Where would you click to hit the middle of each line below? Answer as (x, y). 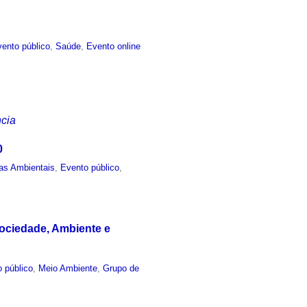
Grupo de (121, 268)
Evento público (90, 168)
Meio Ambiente (68, 268)
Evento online (114, 46)
